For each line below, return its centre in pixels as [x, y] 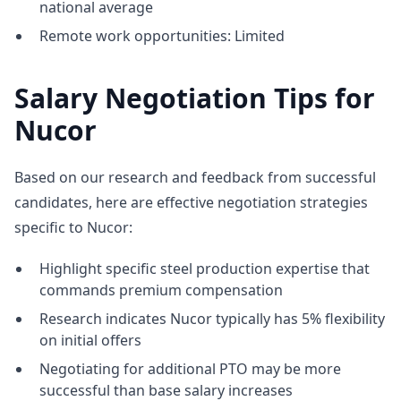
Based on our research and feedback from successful [195, 177]
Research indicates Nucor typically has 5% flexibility [212, 319]
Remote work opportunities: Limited [162, 36]
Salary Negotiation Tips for [195, 98]
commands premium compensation [161, 290]
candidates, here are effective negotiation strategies [191, 202]
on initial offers [90, 340]
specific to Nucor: [73, 227]
